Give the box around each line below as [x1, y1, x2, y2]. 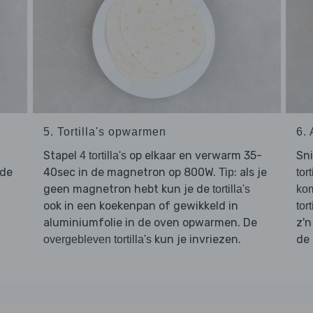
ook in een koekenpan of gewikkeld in [43, 198, 238, 212]
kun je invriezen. [151, 232, 241, 246]
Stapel [43, 148, 80, 162]
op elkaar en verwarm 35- [126, 148, 262, 162]
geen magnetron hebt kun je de [43, 182, 212, 196]
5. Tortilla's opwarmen [43, 125, 166, 138]
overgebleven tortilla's [43, 233, 152, 245]
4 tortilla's [79, 149, 126, 161]
